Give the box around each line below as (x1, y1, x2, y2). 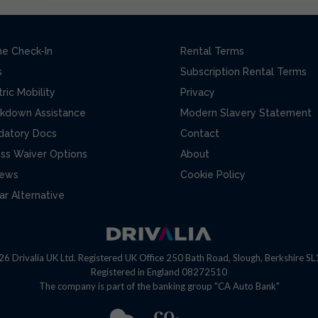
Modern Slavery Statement (180, 106, 312, 119)
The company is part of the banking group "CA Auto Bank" (38, 280, 280, 292)
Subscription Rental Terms (180, 65, 307, 77)
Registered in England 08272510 (91, 265, 227, 278)
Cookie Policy (180, 168, 246, 180)
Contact (180, 127, 219, 139)
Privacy (180, 86, 215, 98)
